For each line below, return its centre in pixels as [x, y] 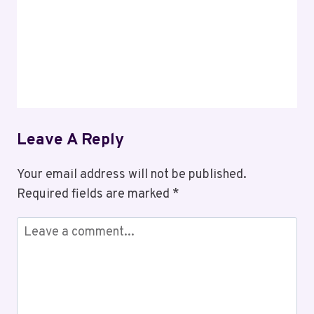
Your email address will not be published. [132, 175]
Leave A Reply [70, 141]
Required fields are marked [95, 194]
